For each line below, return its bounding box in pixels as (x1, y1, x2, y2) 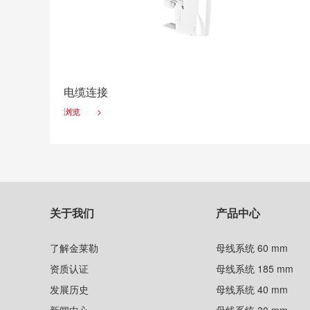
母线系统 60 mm (216, 241, 288, 255)
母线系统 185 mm (216, 262, 293, 275)
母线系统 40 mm (216, 282, 288, 296)
